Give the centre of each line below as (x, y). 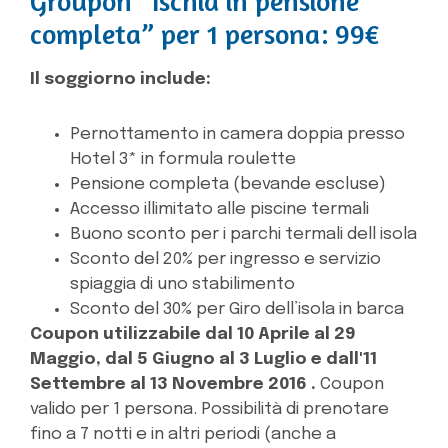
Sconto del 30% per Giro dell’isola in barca (237, 309)
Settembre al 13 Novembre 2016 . (173, 384)
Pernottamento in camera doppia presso (237, 134)
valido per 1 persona (111, 409)
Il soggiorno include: (120, 79)
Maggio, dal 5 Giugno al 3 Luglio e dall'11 (203, 359)
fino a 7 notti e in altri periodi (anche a (183, 434)
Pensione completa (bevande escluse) (228, 184)
